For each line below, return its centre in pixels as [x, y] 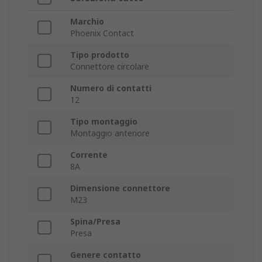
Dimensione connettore [120, 188]
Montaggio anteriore [110, 133]
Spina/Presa [95, 222]
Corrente [89, 155]
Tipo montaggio [104, 122]
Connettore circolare [110, 67]
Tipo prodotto [100, 55]
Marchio [87, 22]
